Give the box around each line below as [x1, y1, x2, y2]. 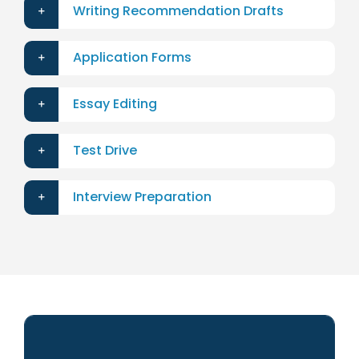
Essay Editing [72, 95, 157, 114]
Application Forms [72, 48, 192, 67]
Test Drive [72, 141, 137, 160]
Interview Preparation [72, 188, 212, 207]
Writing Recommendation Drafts [72, 2, 284, 21]
